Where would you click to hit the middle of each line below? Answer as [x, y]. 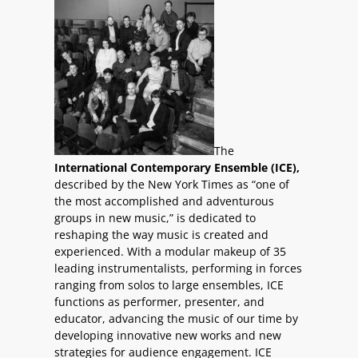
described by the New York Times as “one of [172, 185]
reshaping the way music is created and [161, 235]
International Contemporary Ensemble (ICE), [177, 168]
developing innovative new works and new [168, 336]
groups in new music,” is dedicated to [155, 218]
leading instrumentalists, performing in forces [178, 268]
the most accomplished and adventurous [164, 201]
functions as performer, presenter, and [159, 302]
